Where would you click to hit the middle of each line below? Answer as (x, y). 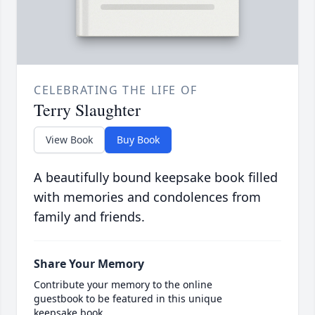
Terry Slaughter (87, 109)
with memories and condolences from (147, 197)
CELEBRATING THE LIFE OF (116, 90)
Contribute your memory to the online (123, 284)
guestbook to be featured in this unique (128, 298)
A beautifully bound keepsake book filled (156, 177)
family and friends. (89, 216)
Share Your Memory (89, 263)
